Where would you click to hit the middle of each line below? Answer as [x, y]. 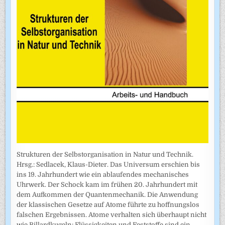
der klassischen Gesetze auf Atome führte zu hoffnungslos [108, 204]
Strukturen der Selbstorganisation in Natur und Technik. [105, 154]
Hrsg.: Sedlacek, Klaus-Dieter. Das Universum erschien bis [108, 164]
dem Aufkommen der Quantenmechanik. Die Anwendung [107, 194]
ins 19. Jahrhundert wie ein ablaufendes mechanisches [103, 174]
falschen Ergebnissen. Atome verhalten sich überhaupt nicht [112, 214]
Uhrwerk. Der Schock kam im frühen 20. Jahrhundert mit [107, 184]
